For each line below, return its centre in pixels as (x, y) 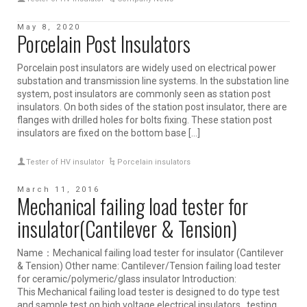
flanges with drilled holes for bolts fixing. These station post (145, 120)
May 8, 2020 (49, 27)
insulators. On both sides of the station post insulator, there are (152, 107)
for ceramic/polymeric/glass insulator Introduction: (127, 279)
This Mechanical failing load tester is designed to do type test (148, 292)
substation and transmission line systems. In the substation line (153, 81)
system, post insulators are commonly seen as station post (144, 94)
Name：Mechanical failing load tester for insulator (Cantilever (150, 253)
